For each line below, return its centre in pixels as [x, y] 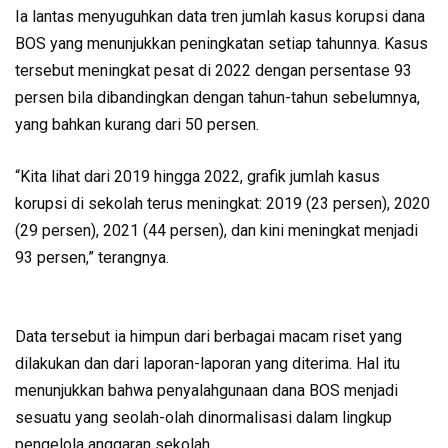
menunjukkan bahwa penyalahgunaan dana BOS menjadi [206, 390]
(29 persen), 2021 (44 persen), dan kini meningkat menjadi [216, 230]
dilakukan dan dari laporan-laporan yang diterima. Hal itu [207, 363]
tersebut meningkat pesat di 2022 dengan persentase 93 [213, 70]
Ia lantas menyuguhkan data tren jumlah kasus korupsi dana [220, 16]
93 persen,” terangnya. [94, 257]
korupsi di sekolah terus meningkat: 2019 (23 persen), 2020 [222, 203]
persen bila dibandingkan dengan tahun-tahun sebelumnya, [217, 97]
